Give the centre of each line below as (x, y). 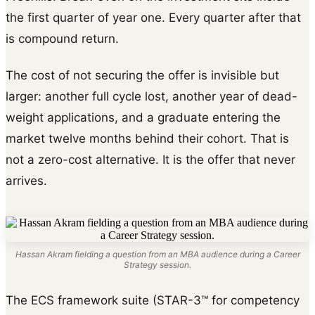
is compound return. (62, 38)
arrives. (26, 180)
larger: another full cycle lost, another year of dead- (152, 96)
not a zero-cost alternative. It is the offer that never (150, 159)
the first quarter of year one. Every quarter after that (153, 17)
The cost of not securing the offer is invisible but (142, 75)
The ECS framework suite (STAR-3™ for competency (153, 300)
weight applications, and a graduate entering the (143, 117)
